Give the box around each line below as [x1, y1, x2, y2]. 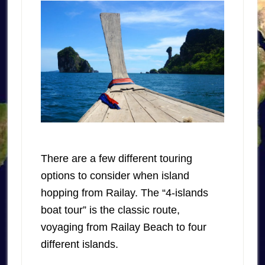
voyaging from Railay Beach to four [40, 221, 206, 234]
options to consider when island [40, 170, 189, 182]
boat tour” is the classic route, [40, 204, 180, 216]
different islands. [40, 238, 118, 251]
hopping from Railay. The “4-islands [40, 187, 208, 199]
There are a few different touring [40, 153, 192, 165]
